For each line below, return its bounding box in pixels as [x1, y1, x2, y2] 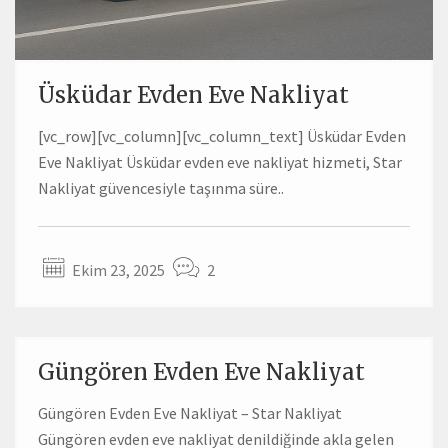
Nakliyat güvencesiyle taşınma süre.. [38, 177, 284, 198]
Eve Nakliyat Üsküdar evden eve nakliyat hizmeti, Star [38, 151, 402, 172]
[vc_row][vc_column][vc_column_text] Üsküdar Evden [38, 125, 406, 146]
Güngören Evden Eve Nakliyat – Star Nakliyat [38, 402, 342, 423]
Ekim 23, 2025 [69, 259, 165, 280]
